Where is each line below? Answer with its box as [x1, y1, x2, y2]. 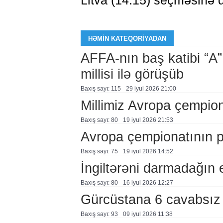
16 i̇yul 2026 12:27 [122, 179, 173, 186]
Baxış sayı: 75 [80, 148, 118, 155]
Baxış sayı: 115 [80, 85, 121, 92]
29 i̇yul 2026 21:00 [125, 85, 176, 92]
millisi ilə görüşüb [80, 66, 188, 82]
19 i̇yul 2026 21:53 [122, 116, 173, 123]
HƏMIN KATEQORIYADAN [88, 35, 166, 42]
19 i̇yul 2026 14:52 [122, 148, 173, 155]
